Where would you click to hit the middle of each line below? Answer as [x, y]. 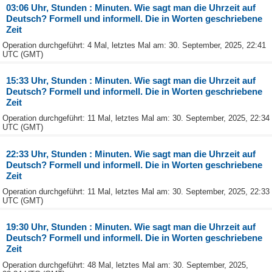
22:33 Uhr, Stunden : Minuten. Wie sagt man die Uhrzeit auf [131, 154]
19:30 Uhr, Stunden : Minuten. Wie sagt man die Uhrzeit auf [131, 227]
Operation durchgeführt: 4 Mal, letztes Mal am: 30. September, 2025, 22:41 [134, 45]
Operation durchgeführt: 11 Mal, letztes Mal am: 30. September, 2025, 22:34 [136, 118]
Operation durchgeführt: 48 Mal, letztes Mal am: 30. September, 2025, [125, 265]
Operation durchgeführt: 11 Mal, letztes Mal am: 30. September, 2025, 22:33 [136, 192]
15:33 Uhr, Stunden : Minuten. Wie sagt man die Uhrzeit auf [131, 81]
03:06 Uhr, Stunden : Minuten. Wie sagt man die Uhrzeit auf [131, 7]
